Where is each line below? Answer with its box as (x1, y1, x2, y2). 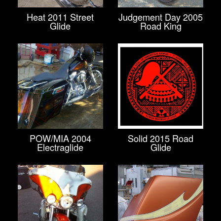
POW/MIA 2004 (29, 131, 91, 145)
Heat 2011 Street (27, 10, 94, 23)
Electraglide (37, 140, 84, 153)
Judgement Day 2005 (118, 10, 203, 23)
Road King (140, 19, 182, 32)
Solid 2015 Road (128, 131, 194, 145)
